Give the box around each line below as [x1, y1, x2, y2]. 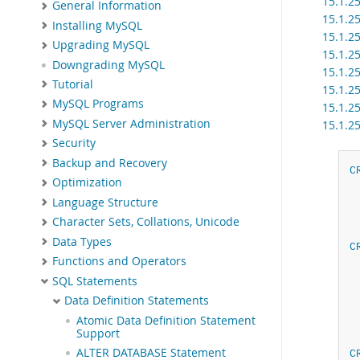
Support [76, 325, 120, 341]
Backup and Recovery [52, 155, 167, 170]
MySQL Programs [52, 96, 144, 112]
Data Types [52, 234, 112, 249]
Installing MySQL [52, 18, 142, 33]
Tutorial [52, 76, 93, 92]
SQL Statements [52, 273, 137, 288]
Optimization [52, 175, 122, 190]
